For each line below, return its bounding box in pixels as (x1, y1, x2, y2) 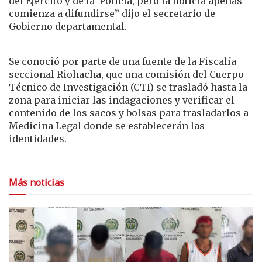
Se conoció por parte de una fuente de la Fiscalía (9, 55, 236, 67)
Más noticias (9, 175, 64, 189)
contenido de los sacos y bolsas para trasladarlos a (9, 106, 249, 119)
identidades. (9, 132, 67, 144)
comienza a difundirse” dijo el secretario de (9, 7, 215, 19)
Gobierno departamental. (9, 20, 127, 32)
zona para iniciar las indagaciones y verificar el (9, 94, 235, 106)
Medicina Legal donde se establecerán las (9, 119, 205, 132)
